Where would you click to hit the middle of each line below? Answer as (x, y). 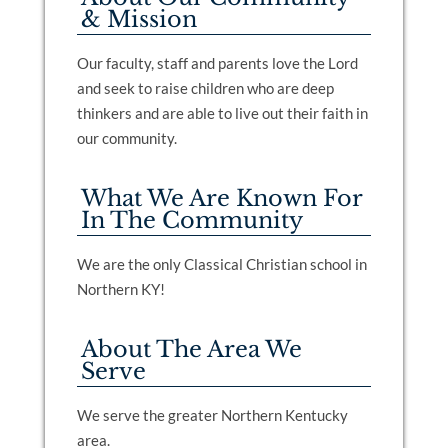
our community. (126, 138)
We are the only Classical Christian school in (221, 264)
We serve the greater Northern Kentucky (212, 415)
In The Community (191, 220)
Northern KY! (120, 289)
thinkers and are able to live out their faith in (222, 113)
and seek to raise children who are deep (205, 88)
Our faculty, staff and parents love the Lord (217, 63)
